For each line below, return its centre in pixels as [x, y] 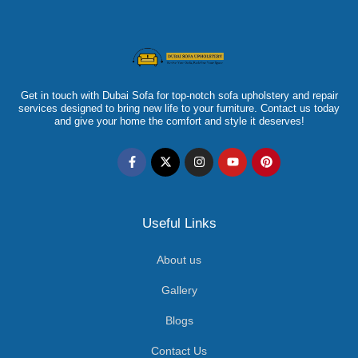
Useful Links [179, 223]
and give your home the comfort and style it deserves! [179, 121]
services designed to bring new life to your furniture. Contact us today [179, 108]
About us [179, 259]
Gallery [179, 290]
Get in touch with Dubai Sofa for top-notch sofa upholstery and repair [179, 95]
